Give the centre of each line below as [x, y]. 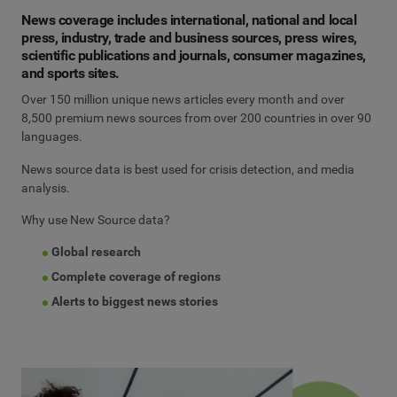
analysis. [46, 187]
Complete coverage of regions [136, 277]
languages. [52, 137]
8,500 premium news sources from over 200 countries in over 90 [196, 118]
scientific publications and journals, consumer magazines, [194, 55]
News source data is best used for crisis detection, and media [188, 169]
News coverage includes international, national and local [189, 19]
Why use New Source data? [96, 219]
